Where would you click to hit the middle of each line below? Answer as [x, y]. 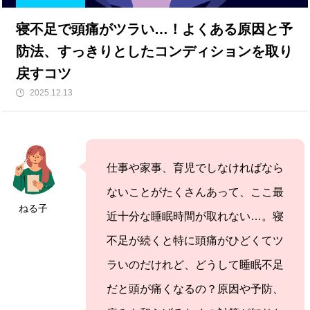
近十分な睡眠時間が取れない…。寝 [195, 217]
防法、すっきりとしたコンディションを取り [154, 52]
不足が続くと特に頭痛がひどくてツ [195, 241]
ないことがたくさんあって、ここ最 [195, 192]
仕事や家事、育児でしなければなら [195, 168]
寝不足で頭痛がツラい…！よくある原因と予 [154, 29]
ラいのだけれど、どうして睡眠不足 [195, 265]
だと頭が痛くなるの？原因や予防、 [195, 289]
